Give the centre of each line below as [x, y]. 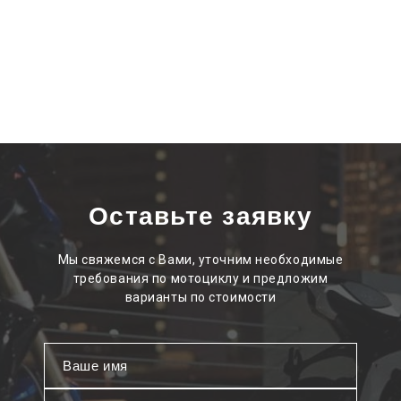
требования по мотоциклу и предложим [200, 279]
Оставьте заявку [200, 217]
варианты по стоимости [200, 298]
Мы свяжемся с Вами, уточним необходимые [200, 260]
